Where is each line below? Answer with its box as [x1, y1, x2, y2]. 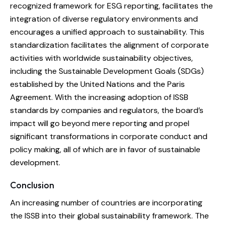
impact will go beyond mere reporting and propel [10, 118, 189, 129]
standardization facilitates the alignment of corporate [10, 40, 209, 51]
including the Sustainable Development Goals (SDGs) [10, 66, 204, 77]
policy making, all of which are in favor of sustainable [10, 144, 200, 155]
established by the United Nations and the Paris [10, 79, 185, 90]
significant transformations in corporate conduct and [10, 131, 207, 142]
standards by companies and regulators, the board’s [10, 105, 203, 116]
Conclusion [10, 179, 54, 191]
